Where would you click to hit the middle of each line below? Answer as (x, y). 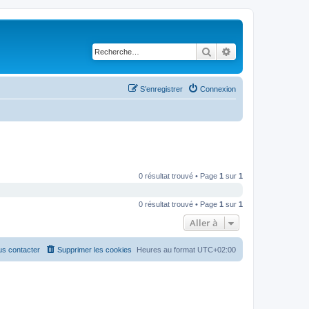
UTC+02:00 (217, 250)
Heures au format (167, 250)
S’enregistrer (161, 89)
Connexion (218, 89)
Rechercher (236, 51)
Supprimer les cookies (94, 250)
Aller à (204, 223)
